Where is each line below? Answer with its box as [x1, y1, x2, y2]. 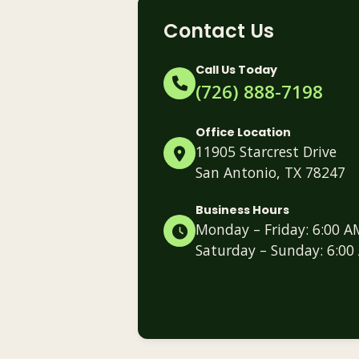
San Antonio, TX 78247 [196, 162, 345, 182]
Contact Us [163, 17, 274, 44]
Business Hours [196, 201, 289, 218]
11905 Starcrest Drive [196, 141, 337, 161]
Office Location [196, 123, 291, 140]
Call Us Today [196, 61, 277, 78]
